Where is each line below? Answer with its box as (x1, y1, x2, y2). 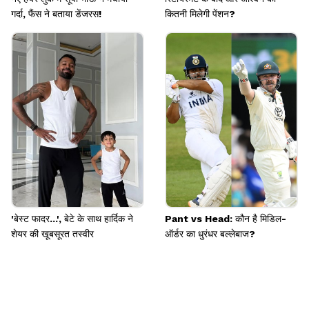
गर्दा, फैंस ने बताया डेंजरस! (11, 8, 101, 20)
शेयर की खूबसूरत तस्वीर (11, 228, 94, 240)
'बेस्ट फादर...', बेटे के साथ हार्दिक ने (11, 213, 133, 225)
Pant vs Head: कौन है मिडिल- (165, 213, 286, 225)
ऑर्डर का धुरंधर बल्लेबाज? (165, 228, 255, 240)
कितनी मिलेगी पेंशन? (165, 8, 235, 20)
